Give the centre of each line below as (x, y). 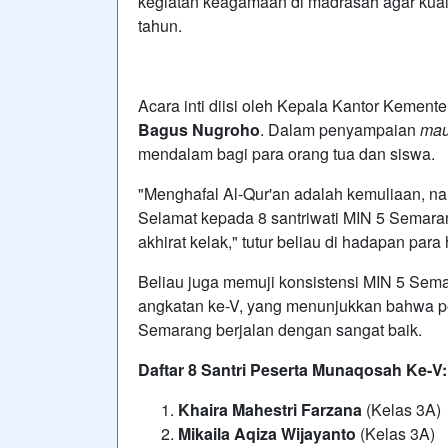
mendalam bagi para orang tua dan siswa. (286, 153)
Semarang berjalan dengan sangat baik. (280, 329)
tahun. (160, 25)
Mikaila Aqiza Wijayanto (267, 433)
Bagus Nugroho (199, 129)
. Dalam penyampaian (340, 129)
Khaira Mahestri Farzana (270, 409)
